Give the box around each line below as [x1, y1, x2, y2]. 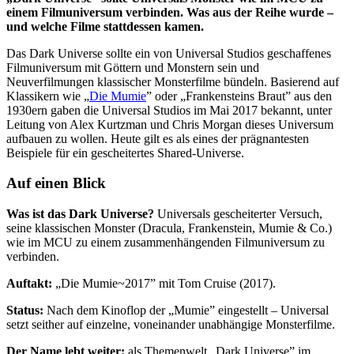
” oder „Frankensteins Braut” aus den [146, 88, 332, 103]
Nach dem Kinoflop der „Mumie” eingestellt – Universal [43, 303, 329, 318]
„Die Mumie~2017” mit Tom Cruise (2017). [52, 277, 276, 291]
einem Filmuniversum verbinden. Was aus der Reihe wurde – [6, 5, 333, 19]
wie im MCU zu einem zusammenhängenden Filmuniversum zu [6, 235, 325, 250]
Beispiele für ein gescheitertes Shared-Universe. [6, 145, 244, 160]
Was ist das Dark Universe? [6, 207, 154, 221]
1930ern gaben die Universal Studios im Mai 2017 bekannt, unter [6, 103, 332, 117]
